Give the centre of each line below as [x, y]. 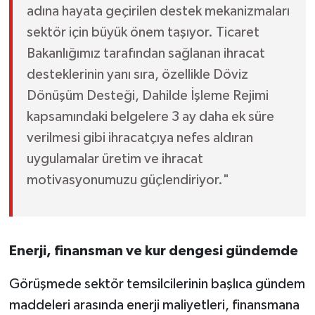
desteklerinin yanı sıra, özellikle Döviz [137, 75]
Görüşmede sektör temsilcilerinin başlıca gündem [157, 284]
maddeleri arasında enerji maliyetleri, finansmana [154, 306]
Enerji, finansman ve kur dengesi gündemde [153, 251]
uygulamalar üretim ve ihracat [115, 159]
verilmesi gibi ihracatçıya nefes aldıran [140, 138]
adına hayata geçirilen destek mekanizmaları [158, 12]
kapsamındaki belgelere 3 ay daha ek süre [150, 117]
